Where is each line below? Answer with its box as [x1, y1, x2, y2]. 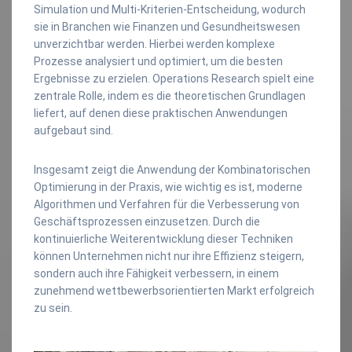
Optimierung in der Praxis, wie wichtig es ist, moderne [34, 180, 302, 193]
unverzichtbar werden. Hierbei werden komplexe [34, 37, 275, 50]
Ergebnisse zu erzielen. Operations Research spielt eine [34, 71, 314, 85]
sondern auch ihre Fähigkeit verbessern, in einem [34, 266, 279, 280]
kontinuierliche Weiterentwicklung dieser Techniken [34, 232, 293, 245]
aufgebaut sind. [34, 123, 113, 137]
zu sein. [34, 301, 72, 314]
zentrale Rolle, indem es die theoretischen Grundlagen [34, 89, 306, 102]
